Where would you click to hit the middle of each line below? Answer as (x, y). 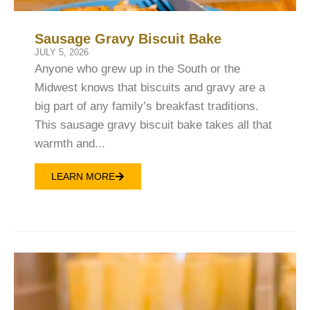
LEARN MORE (83, 176)
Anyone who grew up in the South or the (137, 69)
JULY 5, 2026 (62, 53)
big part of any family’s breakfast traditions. (147, 107)
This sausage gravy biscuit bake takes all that (153, 125)
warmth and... (70, 144)
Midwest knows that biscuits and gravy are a (150, 88)
